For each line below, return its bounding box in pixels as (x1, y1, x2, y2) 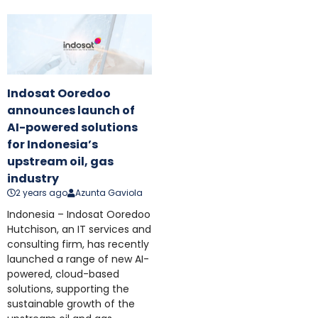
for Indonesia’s (7, 136, 98, 153)
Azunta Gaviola (75, 187, 143, 199)
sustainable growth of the (7, 297, 135, 312)
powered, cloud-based (7, 267, 119, 282)
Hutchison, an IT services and (7, 222, 151, 237)
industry (7, 170, 59, 187)
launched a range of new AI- (7, 252, 149, 267)
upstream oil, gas (7, 153, 114, 170)
